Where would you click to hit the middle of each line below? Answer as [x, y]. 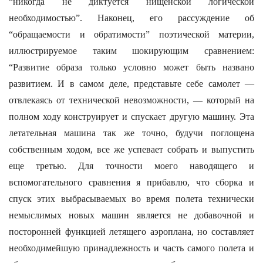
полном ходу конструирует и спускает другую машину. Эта [131, 117]
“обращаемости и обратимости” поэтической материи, [131, 34]
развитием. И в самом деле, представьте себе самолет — [131, 84]
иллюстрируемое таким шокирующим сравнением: [131, 51]
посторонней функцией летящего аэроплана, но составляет [131, 232]
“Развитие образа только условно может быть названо [131, 67]
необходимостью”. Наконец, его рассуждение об [131, 18]
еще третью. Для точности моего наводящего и [131, 166]
